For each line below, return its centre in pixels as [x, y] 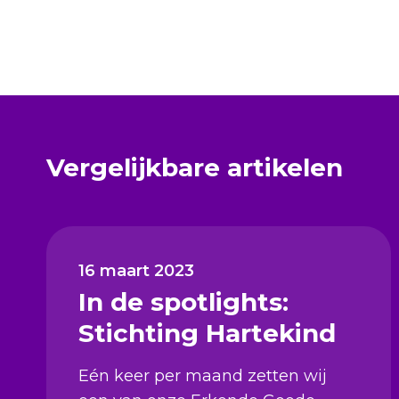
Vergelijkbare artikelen [195, 167]
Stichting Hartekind [207, 333]
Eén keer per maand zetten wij [203, 375]
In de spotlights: [183, 301]
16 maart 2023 [136, 270]
